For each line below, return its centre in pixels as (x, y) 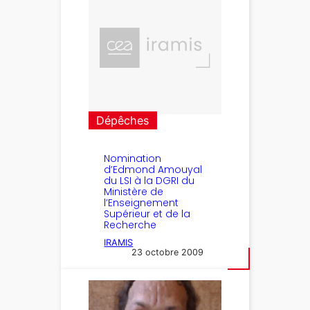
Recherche (130, 225)
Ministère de (134, 192)
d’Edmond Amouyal (153, 170)
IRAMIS (119, 243)
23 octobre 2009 (168, 252)
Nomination (133, 159)
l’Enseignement (142, 203)
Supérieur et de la (147, 214)
